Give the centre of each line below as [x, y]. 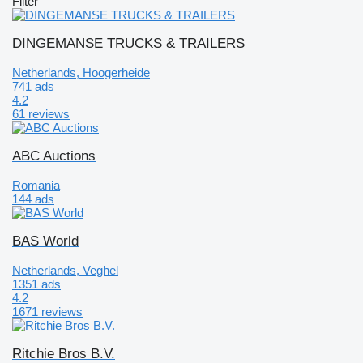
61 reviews [41, 113]
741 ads [33, 86]
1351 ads [36, 284]
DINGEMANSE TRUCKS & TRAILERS [128, 43]
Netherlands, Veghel [65, 270]
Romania [36, 185]
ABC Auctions [54, 156]
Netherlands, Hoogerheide [81, 72]
